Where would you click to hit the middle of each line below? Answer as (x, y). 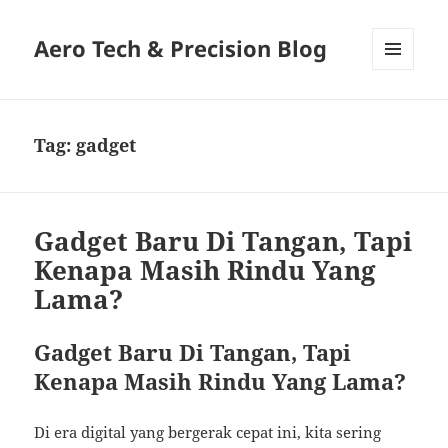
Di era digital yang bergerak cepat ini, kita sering (208, 432)
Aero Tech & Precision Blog (181, 48)
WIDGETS (400, 112)
